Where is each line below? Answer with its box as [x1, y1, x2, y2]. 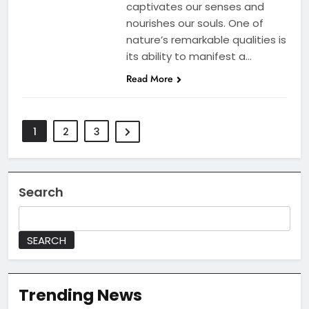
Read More [126, 71, 173, 86]
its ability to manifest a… [126, 48, 252, 63]
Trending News [19, 283, 142, 306]
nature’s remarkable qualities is [126, 32, 286, 47]
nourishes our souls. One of [126, 15, 263, 30]
